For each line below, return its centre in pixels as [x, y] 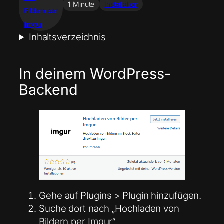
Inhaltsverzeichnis [67, 37]
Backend [48, 89]
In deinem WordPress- [95, 73]
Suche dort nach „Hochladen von [109, 208]
